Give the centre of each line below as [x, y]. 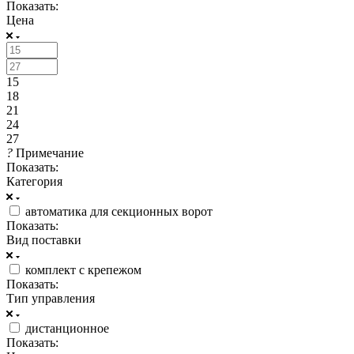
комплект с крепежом [83, 269]
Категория [34, 181]
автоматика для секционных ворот [119, 211]
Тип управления [51, 298]
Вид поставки [44, 239]
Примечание [50, 153]
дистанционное [67, 328]
